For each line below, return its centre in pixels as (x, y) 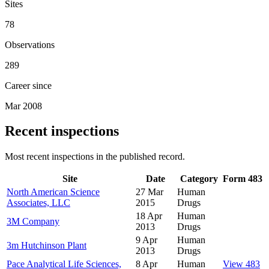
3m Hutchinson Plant (47, 246)
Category (199, 179)
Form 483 (243, 179)
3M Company (33, 222)
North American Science (53, 192)
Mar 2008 (23, 106)
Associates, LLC (38, 203)
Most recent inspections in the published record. (95, 157)
